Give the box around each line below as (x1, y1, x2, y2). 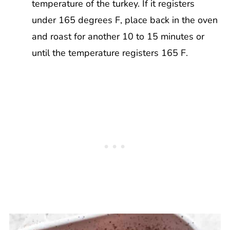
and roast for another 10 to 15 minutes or (31, 30, 204, 43)
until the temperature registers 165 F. (31, 47, 188, 60)
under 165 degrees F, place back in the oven (31, 14, 218, 27)
